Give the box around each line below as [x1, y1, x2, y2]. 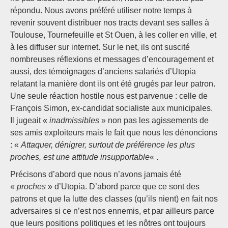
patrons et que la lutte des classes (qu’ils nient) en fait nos [10, 194, 218, 203]
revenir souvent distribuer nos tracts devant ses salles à [10, 18, 209, 27]
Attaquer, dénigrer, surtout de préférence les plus [21, 140, 195, 149]
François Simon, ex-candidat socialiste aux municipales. [10, 104, 213, 112]
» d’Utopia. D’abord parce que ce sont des [46, 182, 199, 191]
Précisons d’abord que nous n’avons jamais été [10, 170, 181, 179]
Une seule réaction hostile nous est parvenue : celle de [10, 92, 208, 100]
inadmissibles [49, 116, 99, 125]
